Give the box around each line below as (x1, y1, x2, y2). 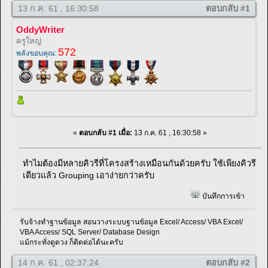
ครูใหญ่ (16, 36, 41, 46)
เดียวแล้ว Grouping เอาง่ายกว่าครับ (23, 170, 155, 180)
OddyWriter (16, 25, 65, 35)
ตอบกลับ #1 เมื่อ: (79, 128, 132, 137)
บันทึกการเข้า (200, 192, 245, 201)
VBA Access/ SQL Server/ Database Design (20, 227, 160, 236)
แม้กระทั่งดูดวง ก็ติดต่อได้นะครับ (20, 237, 124, 246)
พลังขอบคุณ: (16, 49, 58, 58)
